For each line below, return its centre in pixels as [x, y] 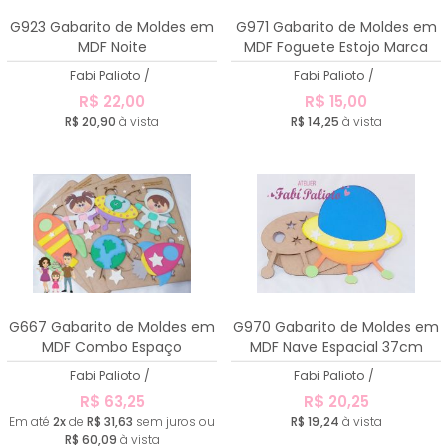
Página [336, 66]
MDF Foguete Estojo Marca [336, 46]
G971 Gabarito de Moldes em [336, 26]
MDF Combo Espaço [112, 346]
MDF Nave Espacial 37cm [336, 346]
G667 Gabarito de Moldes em [112, 326]
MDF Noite [112, 46]
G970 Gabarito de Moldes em [336, 326]
